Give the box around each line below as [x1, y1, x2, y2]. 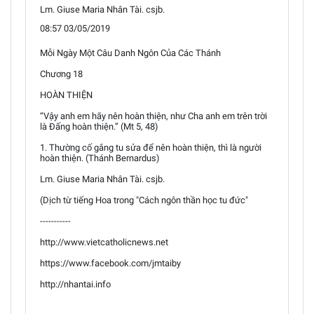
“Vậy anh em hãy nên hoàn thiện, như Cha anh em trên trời [40, 111, 267, 121]
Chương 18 [40, 69, 83, 79]
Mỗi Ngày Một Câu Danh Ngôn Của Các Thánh [40, 48, 221, 58]
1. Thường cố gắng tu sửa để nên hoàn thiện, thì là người [40, 142, 261, 153]
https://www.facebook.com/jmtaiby [40, 258, 181, 268]
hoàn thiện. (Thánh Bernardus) [40, 153, 160, 163]
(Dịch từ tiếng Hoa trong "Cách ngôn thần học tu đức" [40, 195, 248, 205]
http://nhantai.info [40, 279, 111, 289]
